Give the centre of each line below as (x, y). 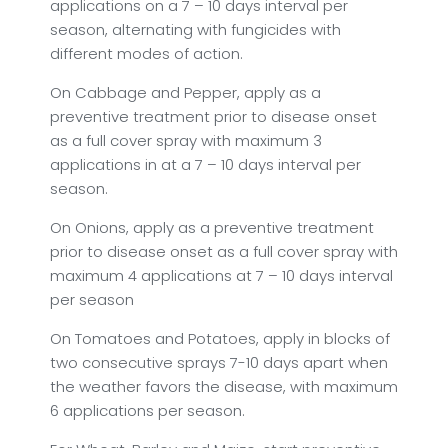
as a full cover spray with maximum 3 (186, 140)
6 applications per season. (147, 410)
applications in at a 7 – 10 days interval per (205, 164)
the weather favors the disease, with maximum (224, 386)
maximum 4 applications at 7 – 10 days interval (221, 275)
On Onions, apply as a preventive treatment (212, 227)
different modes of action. (146, 53)
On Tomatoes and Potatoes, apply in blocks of (220, 338)
